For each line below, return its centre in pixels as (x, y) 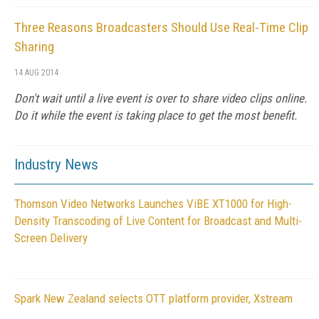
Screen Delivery (51, 238)
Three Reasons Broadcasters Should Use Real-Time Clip (161, 27)
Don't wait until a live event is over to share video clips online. (161, 98)
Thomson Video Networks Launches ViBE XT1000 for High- (153, 204)
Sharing (34, 47)
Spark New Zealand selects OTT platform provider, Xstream (153, 298)
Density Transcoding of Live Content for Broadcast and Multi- (158, 221)
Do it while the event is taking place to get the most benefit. (156, 115)
